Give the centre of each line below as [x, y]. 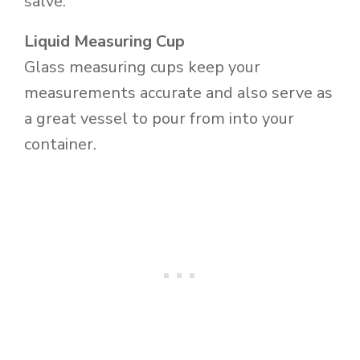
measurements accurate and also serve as [178, 92]
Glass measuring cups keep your [142, 67]
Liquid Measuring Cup [106, 41]
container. [60, 144]
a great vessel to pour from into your [159, 118]
